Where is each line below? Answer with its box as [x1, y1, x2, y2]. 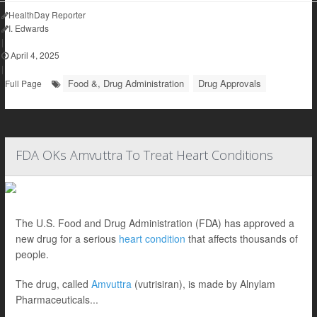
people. [16, 247, 49, 261]
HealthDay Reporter [8, 8, 86, 21]
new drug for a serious [16, 231, 119, 246]
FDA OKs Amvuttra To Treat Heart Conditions [16, 146, 273, 163]
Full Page [5, 77, 42, 89]
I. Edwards [8, 22, 49, 34]
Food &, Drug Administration [68, 76, 184, 90]
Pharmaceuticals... [16, 292, 98, 306]
